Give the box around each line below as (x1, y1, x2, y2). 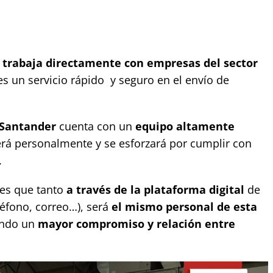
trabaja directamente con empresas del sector (2, 55, 258, 71)
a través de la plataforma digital (66, 182, 244, 197)
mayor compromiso (34, 216, 144, 232)
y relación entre (147, 216, 235, 232)
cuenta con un (55, 119, 135, 134)
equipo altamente (135, 119, 235, 134)
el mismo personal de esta (111, 199, 257, 214)
